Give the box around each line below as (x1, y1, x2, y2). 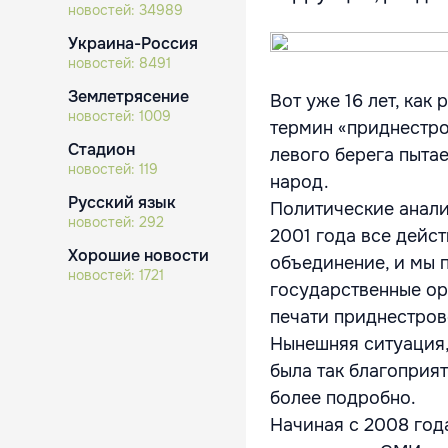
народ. (270, 171, 329, 193)
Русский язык (68, 192, 176, 213)
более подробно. (270, 387, 416, 409)
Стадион (68, 139, 135, 160)
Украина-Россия (68, 33, 198, 54)
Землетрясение (68, 86, 189, 107)
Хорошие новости (68, 245, 209, 266)
